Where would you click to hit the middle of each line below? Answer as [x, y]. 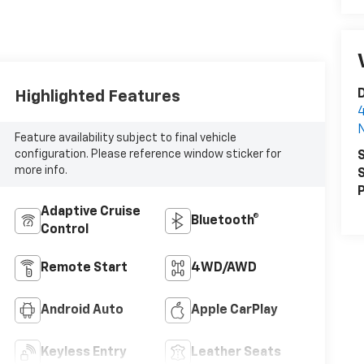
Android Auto [82, 310]
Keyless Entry [83, 352]
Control [64, 230]
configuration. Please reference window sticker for [147, 154]
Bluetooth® [225, 221]
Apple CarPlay [234, 310]
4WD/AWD [223, 268]
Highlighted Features [97, 96]
